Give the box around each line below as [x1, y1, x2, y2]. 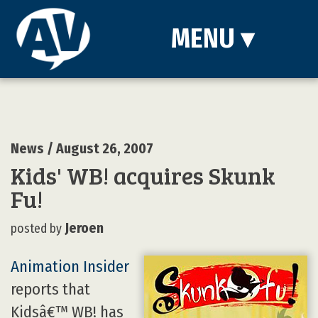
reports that [11, 279, 90, 299]
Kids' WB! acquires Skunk [11, 159, 275, 191]
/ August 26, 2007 [44, 141, 153, 157]
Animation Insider [11, 256, 129, 276]
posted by [11, 221, 62, 236]
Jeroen [65, 220, 104, 236]
